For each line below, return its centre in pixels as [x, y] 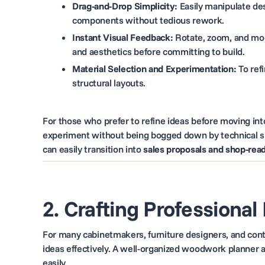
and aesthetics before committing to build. [159, 51]
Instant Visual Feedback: [123, 37]
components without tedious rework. [148, 20]
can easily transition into [93, 149]
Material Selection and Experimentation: [154, 69]
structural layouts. [109, 83]
